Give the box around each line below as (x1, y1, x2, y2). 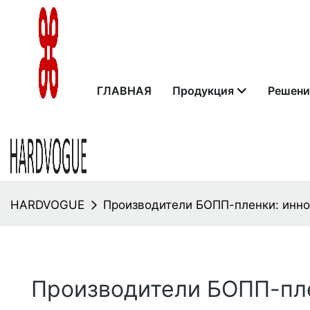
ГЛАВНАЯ (96, 83, 152, 98)
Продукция (172, 83, 234, 98)
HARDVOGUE (10, 198, 84, 212)
